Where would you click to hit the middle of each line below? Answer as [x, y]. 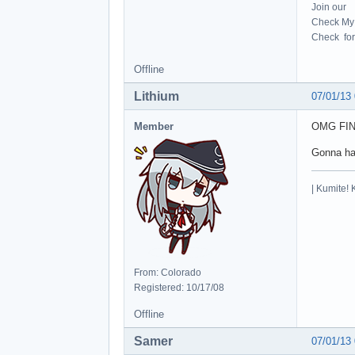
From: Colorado [168, 272]
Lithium [157, 96]
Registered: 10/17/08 [179, 287]
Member [154, 126]
